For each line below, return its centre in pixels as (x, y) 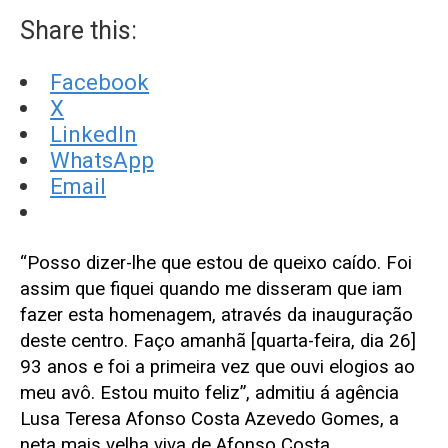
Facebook (100, 81)
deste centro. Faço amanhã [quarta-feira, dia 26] (218, 340)
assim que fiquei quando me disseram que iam (211, 288)
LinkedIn (94, 133)
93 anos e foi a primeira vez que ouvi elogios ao (217, 366)
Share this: (78, 30)
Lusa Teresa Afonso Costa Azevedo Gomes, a (209, 418)
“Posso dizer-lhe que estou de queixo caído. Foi (216, 262)
